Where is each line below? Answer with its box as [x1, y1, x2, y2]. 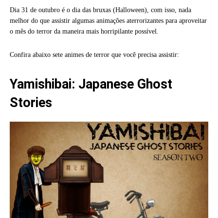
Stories [10, 94, 52, 110]
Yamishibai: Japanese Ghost [10, 76, 172, 92]
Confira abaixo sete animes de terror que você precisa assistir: [10, 51, 179, 58]
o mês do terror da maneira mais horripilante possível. [10, 27, 159, 35]
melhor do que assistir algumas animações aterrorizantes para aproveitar [10, 17, 207, 24]
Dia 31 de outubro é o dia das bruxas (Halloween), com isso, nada [10, 6, 191, 14]
